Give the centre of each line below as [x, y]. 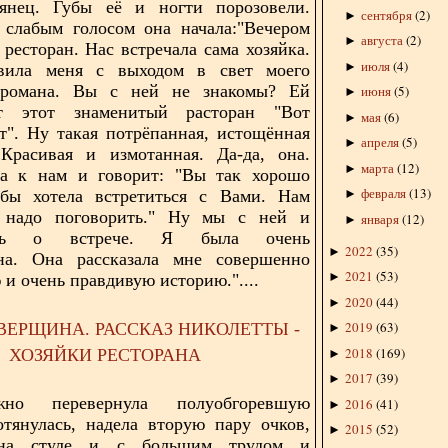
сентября [386, 14]
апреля [379, 142]
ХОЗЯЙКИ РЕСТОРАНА [105, 355]
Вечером [277, 27]
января [379, 218]
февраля [383, 193]
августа [381, 40]
